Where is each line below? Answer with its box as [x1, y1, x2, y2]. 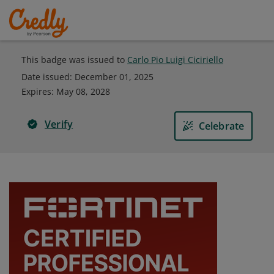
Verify [45, 117, 73, 131]
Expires [21, 86, 51, 97]
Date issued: [21, 71, 75, 83]
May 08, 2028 [56, 86, 110, 97]
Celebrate [198, 119, 245, 133]
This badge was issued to [21, 54, 127, 65]
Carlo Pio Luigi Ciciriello [127, 54, 223, 65]
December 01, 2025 [75, 71, 154, 83]
